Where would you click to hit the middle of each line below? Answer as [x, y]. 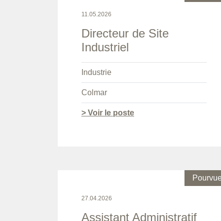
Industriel [105, 47]
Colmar [94, 93]
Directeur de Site [125, 34]
